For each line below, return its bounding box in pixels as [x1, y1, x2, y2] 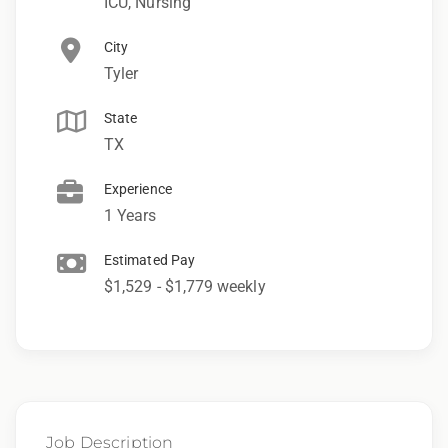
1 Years [104, 205, 157, 225]
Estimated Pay [104, 251, 195, 268]
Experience [104, 180, 172, 197]
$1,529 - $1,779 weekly [104, 276, 266, 296]
